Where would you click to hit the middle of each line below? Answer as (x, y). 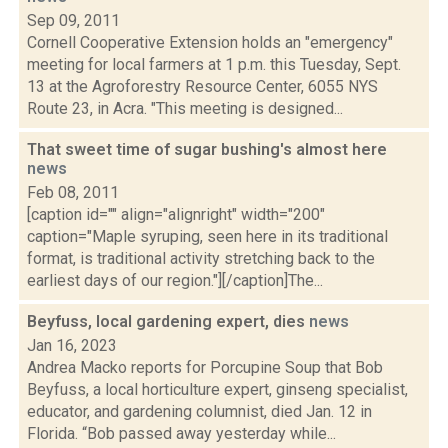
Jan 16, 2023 (72, 345)
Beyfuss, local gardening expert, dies (168, 321)
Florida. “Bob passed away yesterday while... (181, 433)
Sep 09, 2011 (73, 20)
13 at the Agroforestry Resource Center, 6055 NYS (202, 86)
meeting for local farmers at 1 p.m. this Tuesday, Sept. (214, 64)
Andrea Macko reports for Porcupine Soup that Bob (205, 367)
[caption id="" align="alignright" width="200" (176, 214)
